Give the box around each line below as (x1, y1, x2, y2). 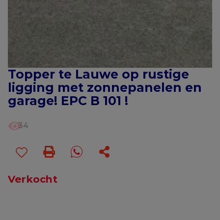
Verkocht (8, 172, 57, 185)
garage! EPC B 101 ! (8, 93, 128, 108)
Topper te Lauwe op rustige (8, 66, 189, 82)
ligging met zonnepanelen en (8, 80, 202, 95)
